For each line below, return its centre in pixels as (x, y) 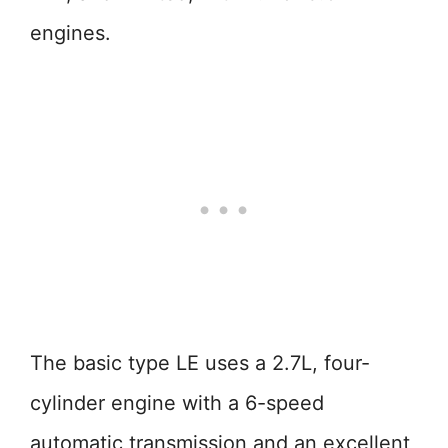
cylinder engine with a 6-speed (177, 403)
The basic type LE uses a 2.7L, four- (200, 363)
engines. (70, 33)
